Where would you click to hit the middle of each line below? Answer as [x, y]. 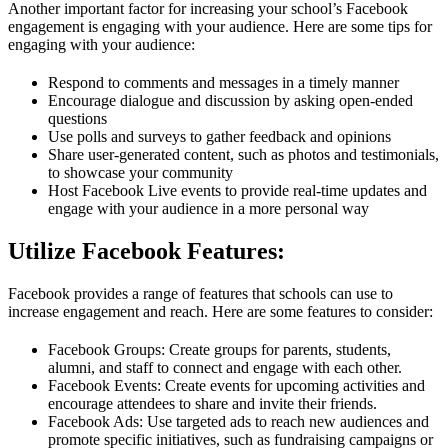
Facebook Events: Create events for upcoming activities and [236, 385]
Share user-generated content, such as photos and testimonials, [243, 154]
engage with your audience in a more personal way [208, 208]
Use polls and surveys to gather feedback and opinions [219, 136]
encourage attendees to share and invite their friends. [212, 403]
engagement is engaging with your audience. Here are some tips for [220, 26]
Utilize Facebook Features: [146, 250]
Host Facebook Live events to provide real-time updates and [237, 190]
